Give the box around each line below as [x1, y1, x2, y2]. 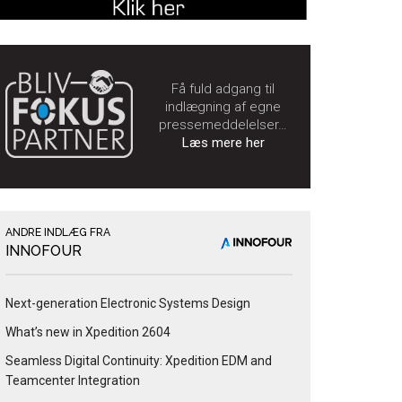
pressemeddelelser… [159, 117, 287, 134]
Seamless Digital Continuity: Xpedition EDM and [5, 354, 272, 369]
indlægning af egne [165, 99, 281, 116]
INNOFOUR [5, 242, 82, 260]
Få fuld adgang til [171, 81, 275, 98]
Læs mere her [181, 135, 265, 152]
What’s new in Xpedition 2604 [5, 325, 170, 340]
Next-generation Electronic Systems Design [5, 296, 250, 311]
